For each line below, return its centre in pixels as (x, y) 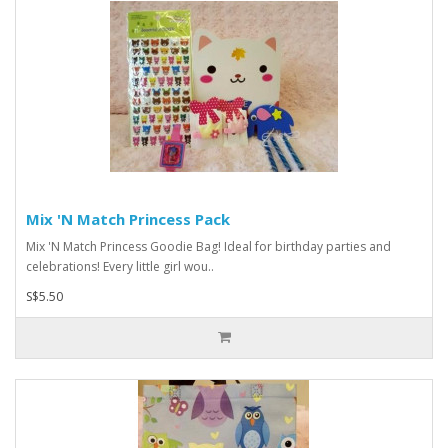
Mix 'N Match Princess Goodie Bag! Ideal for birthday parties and (208, 246)
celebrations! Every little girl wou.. (120, 266)
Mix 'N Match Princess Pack (128, 218)
